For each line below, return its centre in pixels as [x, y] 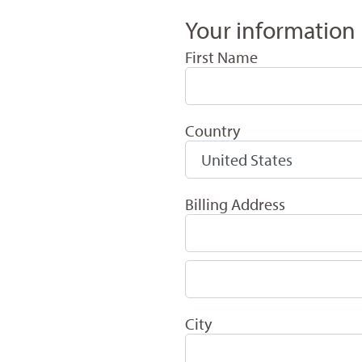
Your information [270, 29]
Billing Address [235, 204]
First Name [221, 57]
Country [212, 130]
